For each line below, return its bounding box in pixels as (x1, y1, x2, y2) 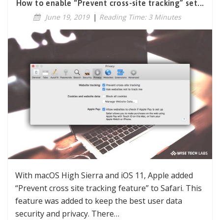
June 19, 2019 (45, 12, 89, 22)
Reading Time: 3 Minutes (99, 12, 181, 22)
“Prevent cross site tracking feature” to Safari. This (15, 183, 202, 194)
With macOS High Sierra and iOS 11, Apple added (15, 170, 193, 181)
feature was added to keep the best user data (15, 195, 182, 207)
